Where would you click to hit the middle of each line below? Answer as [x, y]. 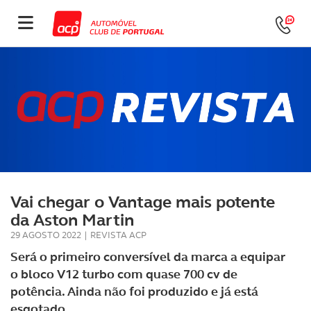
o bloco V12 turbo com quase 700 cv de [124, 274]
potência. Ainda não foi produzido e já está [134, 292]
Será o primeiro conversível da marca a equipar [148, 257]
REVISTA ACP [118, 235]
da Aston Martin [72, 220]
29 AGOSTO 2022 [46, 235]
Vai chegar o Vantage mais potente [143, 202]
